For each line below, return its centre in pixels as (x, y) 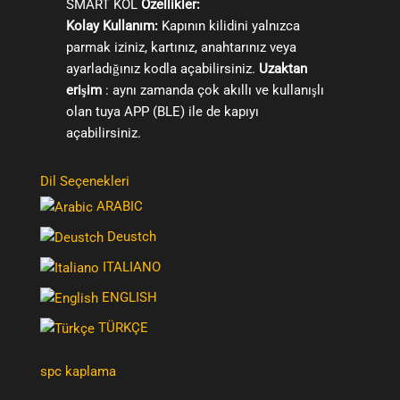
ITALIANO (130, 267)
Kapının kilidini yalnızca (229, 25)
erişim (83, 90)
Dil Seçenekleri (85, 181)
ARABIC (118, 206)
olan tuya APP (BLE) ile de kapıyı (162, 111)
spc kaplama (78, 371)
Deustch (130, 236)
